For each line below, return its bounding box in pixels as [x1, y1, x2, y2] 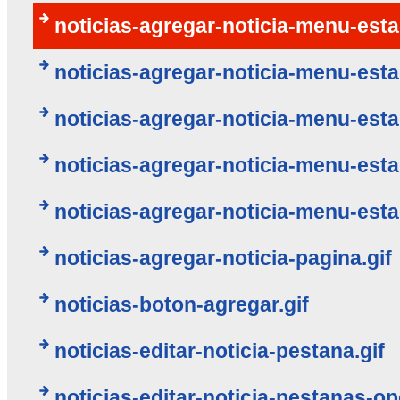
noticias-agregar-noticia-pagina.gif [54, 246, 392, 271]
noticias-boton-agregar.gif [54, 293, 309, 317]
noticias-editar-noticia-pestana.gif [54, 339, 385, 363]
